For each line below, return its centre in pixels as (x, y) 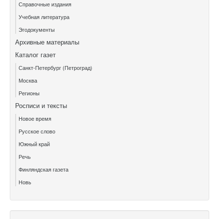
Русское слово (37, 131)
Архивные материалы (47, 42)
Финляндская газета (44, 169)
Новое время (35, 119)
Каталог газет (35, 55)
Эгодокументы (37, 30)
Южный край (34, 144)
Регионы (29, 93)
